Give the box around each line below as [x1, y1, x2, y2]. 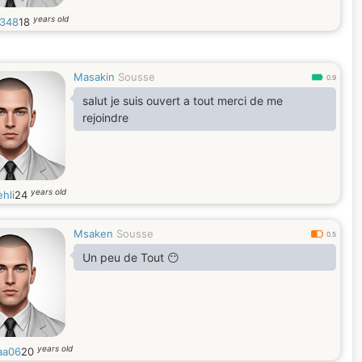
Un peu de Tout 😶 [82, 250, 179, 264]
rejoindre [82, 111, 128, 124]
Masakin [74, 70, 115, 83]
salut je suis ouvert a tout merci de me [82, 94, 283, 107]
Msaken [74, 227, 113, 240]
